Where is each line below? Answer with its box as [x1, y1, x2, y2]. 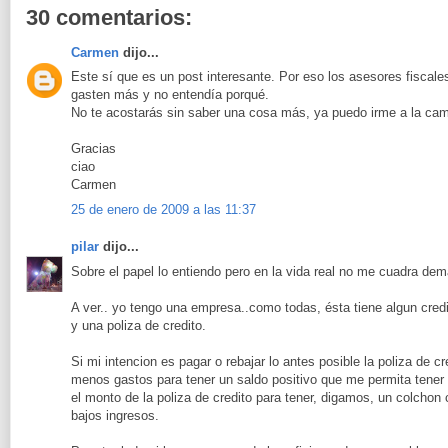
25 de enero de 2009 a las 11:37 [71, 201, 256, 217]
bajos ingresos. [71, 407, 159, 423]
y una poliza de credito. [71, 317, 206, 333]
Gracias [71, 141, 116, 157]
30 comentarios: [26, 4, 192, 30]
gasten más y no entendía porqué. [71, 87, 269, 103]
